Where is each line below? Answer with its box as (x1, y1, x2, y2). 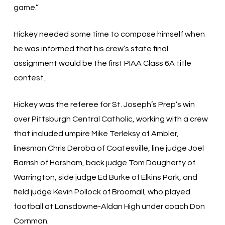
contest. (13, 74, 45, 82)
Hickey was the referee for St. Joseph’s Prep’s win (13, 100, 195, 108)
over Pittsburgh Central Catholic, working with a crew (13, 115, 208, 123)
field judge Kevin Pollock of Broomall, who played (13, 188, 190, 196)
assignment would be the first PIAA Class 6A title (13, 59, 191, 67)
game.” (13, 4, 39, 12)
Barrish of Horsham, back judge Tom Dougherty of (13, 159, 195, 167)
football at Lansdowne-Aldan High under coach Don (13, 202, 205, 210)
